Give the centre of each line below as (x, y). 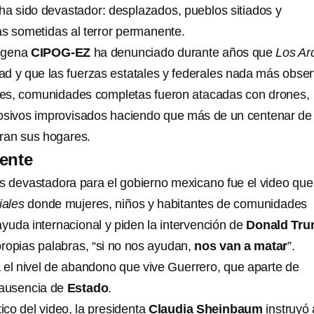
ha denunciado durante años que (185, 53)
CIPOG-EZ (62, 53)
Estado (88, 288)
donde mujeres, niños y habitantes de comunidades (168, 204)
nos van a (223, 246)
